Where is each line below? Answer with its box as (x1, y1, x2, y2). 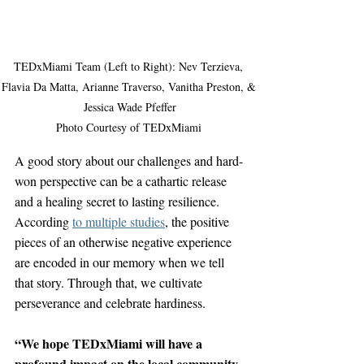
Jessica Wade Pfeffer (84, 98, 176, 115)
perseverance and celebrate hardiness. (15, 293, 206, 311)
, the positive (165, 212, 232, 230)
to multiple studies (72, 212, 165, 230)
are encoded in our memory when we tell (15, 253, 227, 271)
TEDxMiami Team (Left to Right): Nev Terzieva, (14, 58, 246, 74)
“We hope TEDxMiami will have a (15, 333, 206, 353)
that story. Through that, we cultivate (15, 273, 206, 291)
